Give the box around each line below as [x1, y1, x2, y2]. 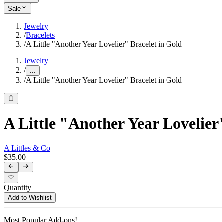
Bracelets [26, 31, 55, 40]
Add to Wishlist [8, 194, 52, 202]
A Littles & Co [4, 143, 50, 152]
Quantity [4, 183, 31, 192]
